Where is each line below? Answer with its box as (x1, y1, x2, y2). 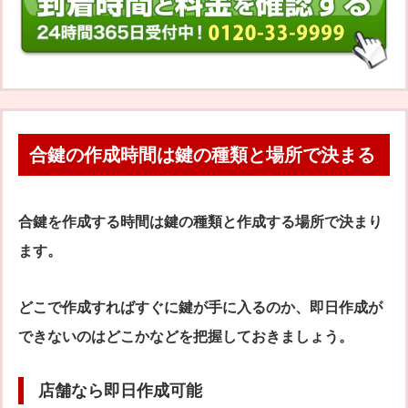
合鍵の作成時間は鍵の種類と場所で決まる (29, 145, 375, 166)
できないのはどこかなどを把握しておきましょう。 (18, 329, 353, 345)
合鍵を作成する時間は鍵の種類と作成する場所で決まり (18, 214, 382, 230)
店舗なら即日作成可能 (38, 382, 202, 401)
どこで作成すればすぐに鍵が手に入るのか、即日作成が (18, 300, 382, 316)
